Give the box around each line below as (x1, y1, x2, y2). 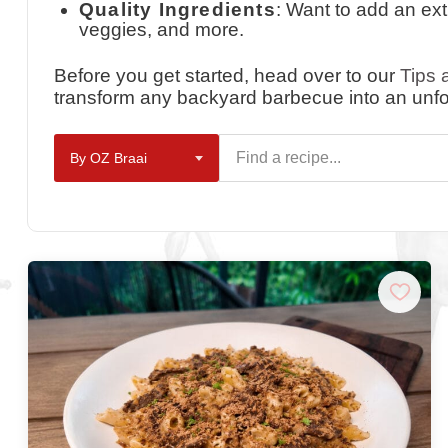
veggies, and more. (78, 19, 244, 41)
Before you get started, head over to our (54, 65, 400, 87)
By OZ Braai (70, 150, 147, 167)
